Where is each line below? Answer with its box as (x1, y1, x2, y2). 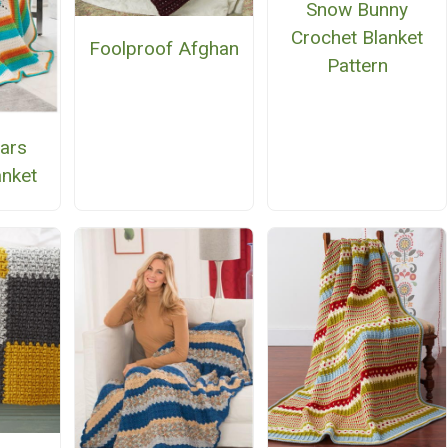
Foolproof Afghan (88, 37, 239, 61)
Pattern (326, 53, 388, 77)
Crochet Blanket (291, 25, 424, 49)
